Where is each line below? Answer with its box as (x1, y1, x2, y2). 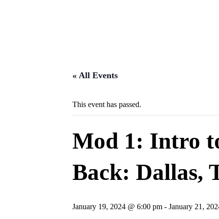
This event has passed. (72, 100, 141, 109)
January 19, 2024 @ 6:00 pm (72, 202, 162, 211)
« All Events (72, 70, 118, 80)
